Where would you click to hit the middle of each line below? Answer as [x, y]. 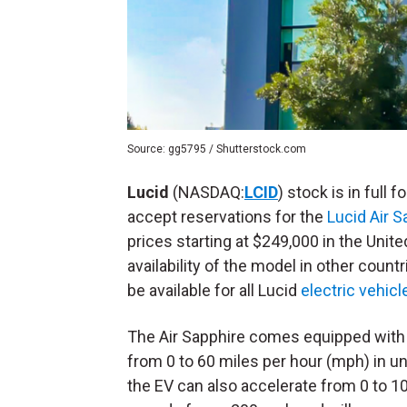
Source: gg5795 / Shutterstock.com [217, 149]
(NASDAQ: [207, 193]
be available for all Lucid [214, 291]
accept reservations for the [227, 217]
